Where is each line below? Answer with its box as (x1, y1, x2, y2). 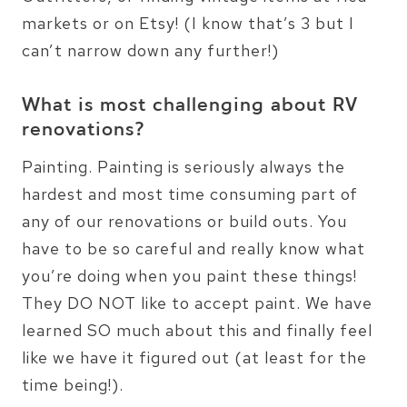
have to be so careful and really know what (22, 237, 365, 259)
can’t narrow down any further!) (22, 39, 279, 61)
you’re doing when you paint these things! (22, 264, 357, 286)
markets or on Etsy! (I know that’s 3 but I (22, 12, 354, 34)
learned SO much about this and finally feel (22, 319, 372, 341)
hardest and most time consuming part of (22, 183, 358, 204)
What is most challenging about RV (22, 92, 358, 120)
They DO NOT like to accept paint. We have (22, 292, 372, 313)
